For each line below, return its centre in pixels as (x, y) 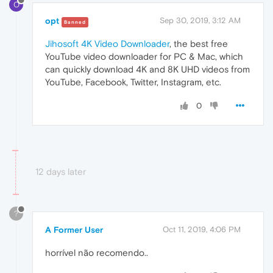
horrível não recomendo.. (97, 252)
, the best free (199, 43)
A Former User (74, 229)
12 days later (61, 171)
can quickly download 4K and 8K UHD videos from (147, 69)
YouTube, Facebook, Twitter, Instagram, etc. (133, 82)
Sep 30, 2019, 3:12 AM (200, 20)
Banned (75, 22)
